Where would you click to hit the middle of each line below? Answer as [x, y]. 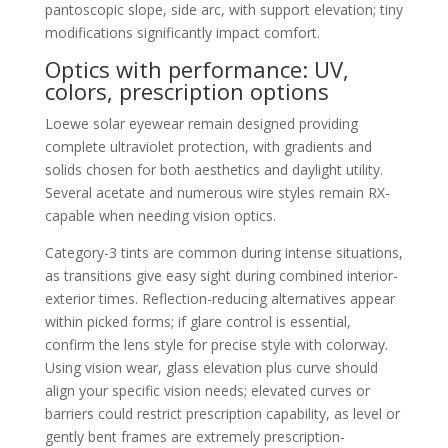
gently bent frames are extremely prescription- [194, 436]
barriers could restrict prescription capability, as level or [222, 413]
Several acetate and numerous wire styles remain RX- [217, 192]
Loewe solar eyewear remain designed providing [201, 123]
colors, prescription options [186, 91]
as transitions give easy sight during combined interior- [221, 275]
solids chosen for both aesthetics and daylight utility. [213, 169]
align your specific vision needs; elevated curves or [207, 390]
